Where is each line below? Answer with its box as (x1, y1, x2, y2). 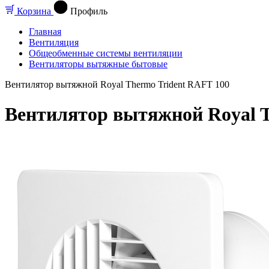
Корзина (17, 6, 51, 17)
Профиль (70, 6, 107, 17)
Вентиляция (29, 37, 79, 48)
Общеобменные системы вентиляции (29, 48, 183, 59)
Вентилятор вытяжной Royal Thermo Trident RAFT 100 (5, 79, 229, 90)
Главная (29, 26, 61, 37)
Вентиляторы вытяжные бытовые (29, 59, 168, 70)
